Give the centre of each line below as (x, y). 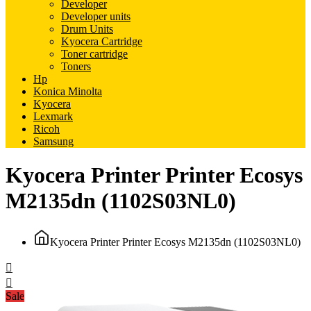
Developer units (96, 16)
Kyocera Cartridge (102, 41)
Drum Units (87, 29)
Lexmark (53, 116)
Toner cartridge (94, 54)
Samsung (53, 141)
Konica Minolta (68, 91)
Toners (76, 66)
